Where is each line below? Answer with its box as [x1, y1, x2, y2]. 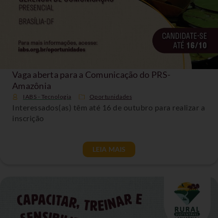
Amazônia [12, 80, 51, 91]
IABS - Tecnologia [23, 92, 72, 100]
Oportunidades [89, 92, 132, 100]
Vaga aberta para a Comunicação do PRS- [12, 69, 171, 80]
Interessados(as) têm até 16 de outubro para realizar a [12, 102, 205, 112]
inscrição [12, 113, 44, 123]
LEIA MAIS [92, 145, 126, 153]
